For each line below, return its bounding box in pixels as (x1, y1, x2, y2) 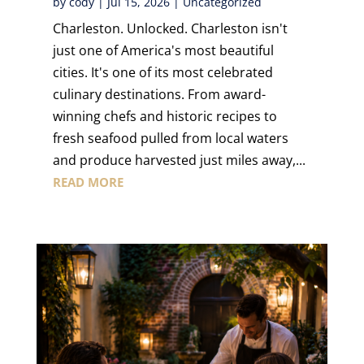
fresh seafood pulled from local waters (52, 129, 288, 148)
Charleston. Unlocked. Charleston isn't (52, 19, 288, 38)
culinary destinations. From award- (52, 85, 266, 104)
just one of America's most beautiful (52, 41, 274, 60)
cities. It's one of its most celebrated (52, 63, 273, 82)
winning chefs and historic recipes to (52, 107, 277, 126)
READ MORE (52, 174, 123, 191)
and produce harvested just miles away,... (52, 151, 305, 170)
